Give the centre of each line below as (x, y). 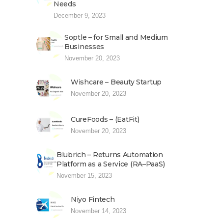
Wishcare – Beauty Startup (116, 82)
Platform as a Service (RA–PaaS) (111, 164)
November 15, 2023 (84, 176)
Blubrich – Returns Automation (110, 155)
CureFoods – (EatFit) (105, 120)
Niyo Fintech (93, 200)
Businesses (84, 47)
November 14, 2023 (98, 211)
